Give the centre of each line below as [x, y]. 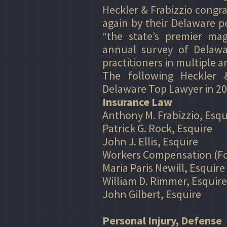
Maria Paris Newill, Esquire [164, 167]
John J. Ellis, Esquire [150, 141]
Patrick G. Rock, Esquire [157, 128]
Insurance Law [137, 102]
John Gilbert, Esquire [152, 194]
